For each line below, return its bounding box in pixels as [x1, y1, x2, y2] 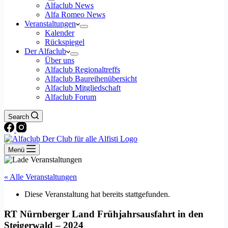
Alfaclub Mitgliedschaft [45, 83, 121, 92]
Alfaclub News [45, 1, 94, 10]
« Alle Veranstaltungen [4, 173, 77, 181]
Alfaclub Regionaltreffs [45, 65, 120, 74]
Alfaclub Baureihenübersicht [45, 74, 137, 83]
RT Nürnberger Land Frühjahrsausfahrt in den [4, 208, 204, 219]
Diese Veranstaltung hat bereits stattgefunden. [24, 190, 170, 198]
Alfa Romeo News [45, 10, 105, 19]
